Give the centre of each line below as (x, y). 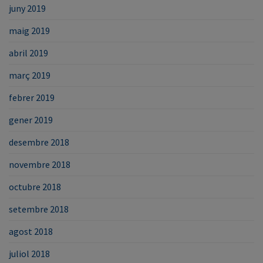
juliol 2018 (29, 253)
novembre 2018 (40, 164)
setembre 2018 (39, 209)
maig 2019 (29, 30)
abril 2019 (28, 53)
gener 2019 (31, 119)
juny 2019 (27, 8)
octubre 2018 (35, 186)
